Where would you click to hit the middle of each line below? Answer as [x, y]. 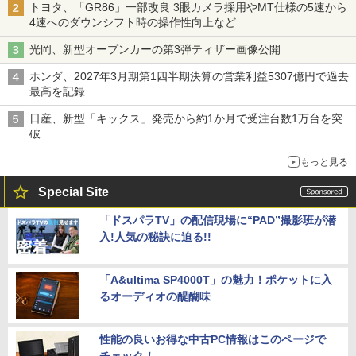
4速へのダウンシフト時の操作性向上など [133, 22]
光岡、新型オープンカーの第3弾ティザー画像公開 [155, 49]
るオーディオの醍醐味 [155, 296]
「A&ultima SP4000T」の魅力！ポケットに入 [216, 279]
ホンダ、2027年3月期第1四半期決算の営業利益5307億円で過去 [189, 76]
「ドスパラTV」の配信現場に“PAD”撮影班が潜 [218, 220]
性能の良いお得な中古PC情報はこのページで [213, 339]
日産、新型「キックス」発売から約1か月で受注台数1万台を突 [186, 118]
